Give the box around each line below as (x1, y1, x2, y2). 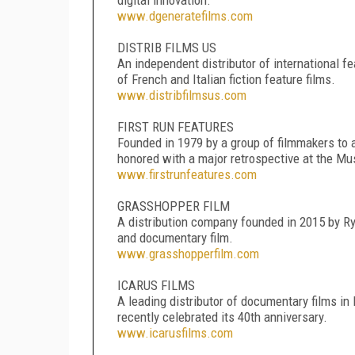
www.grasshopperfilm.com (117, 245, 259, 261)
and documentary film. (117, 229, 233, 246)
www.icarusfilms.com (117, 324, 233, 341)
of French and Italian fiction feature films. (117, 71, 335, 87)
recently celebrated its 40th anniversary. (117, 308, 327, 325)
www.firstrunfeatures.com (117, 166, 257, 182)
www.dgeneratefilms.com (117, 7, 253, 24)
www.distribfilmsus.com (117, 86, 246, 103)
